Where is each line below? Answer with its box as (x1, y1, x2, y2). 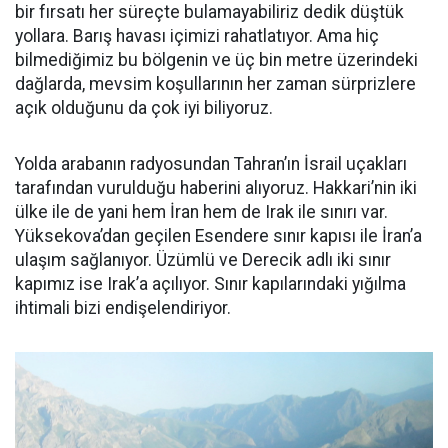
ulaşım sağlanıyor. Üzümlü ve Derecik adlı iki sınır (15, 250, 391, 270)
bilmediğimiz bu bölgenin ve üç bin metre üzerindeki (15, 50, 418, 70)
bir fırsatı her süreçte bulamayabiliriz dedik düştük (15, 2, 404, 22)
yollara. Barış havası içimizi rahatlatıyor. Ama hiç (15, 26, 379, 46)
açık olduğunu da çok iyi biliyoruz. (15, 98, 273, 118)
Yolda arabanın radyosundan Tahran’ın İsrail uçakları (15, 154, 407, 174)
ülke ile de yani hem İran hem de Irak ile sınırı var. (15, 202, 388, 222)
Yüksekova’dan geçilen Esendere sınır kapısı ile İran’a (15, 226, 422, 246)
